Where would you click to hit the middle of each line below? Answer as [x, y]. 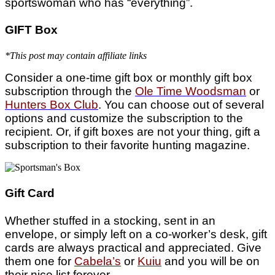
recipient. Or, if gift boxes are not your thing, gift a [133, 132]
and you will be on [211, 261]
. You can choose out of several [181, 105]
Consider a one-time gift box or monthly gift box [129, 78]
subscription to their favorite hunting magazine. [127, 145]
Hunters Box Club [52, 105]
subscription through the [70, 91]
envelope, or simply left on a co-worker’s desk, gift [136, 234]
